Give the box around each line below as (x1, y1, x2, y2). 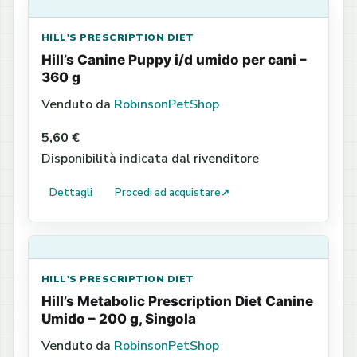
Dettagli (49, 186, 92, 200)
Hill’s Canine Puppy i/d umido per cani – (41, 52, 307, 68)
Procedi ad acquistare (115, 186, 221, 200)
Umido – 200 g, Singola (41, 311, 196, 327)
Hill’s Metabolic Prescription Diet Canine (41, 293, 313, 309)
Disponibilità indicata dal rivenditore (41, 150, 259, 167)
